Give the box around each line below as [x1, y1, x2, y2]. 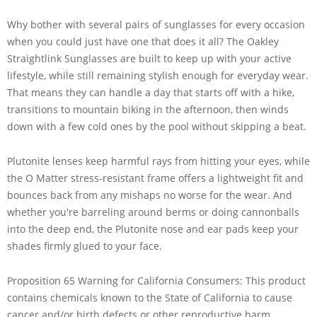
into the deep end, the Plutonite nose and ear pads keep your [7, 221, 299, 236]
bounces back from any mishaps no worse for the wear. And [7, 188, 292, 202]
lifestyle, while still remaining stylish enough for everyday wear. [7, 68, 309, 82]
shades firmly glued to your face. [7, 238, 162, 253]
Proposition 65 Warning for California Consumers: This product [7, 273, 306, 287]
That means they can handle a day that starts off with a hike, [7, 85, 294, 99]
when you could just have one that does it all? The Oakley [7, 34, 279, 48]
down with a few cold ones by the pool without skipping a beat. [7, 119, 306, 133]
